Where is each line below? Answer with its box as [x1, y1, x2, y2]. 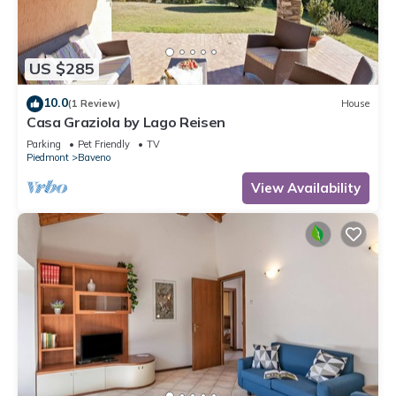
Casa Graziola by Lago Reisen [27, 112, 226, 131]
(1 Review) [68, 97, 120, 110]
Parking [27, 137, 61, 150]
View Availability [251, 179, 361, 196]
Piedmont [27, 150, 69, 164]
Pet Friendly [78, 137, 130, 150]
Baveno [78, 150, 110, 164]
